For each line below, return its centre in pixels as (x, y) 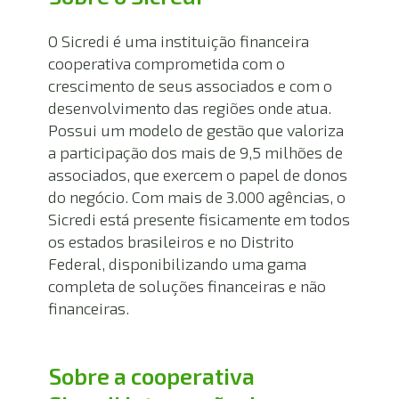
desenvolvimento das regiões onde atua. (189, 108)
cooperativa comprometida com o (166, 64)
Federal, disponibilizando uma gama (177, 264)
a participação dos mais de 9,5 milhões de (195, 153)
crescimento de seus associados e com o (190, 86)
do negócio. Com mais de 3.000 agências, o (196, 197)
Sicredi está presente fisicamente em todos (199, 220)
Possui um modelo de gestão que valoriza (195, 130)
